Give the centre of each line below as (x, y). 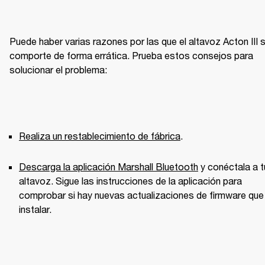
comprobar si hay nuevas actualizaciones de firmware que (141, 195)
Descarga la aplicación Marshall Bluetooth (109, 167)
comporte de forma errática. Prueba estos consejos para (131, 56)
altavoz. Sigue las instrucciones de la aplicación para (130, 181)
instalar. (35, 209)
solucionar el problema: (58, 70)
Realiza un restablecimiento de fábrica (100, 136)
